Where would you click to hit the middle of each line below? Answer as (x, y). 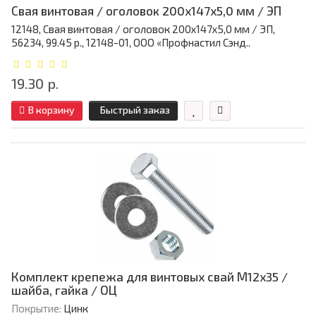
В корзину (51, 110)
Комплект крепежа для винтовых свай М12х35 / (150, 277)
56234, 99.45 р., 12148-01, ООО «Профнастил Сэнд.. (131, 43)
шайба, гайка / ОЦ (64, 290)
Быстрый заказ (135, 110)
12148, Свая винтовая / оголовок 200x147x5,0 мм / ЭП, (143, 29)
